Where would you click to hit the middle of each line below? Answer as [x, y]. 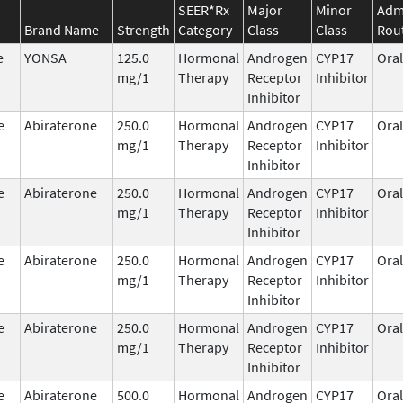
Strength [143, 29]
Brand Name [62, 29]
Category [205, 29]
